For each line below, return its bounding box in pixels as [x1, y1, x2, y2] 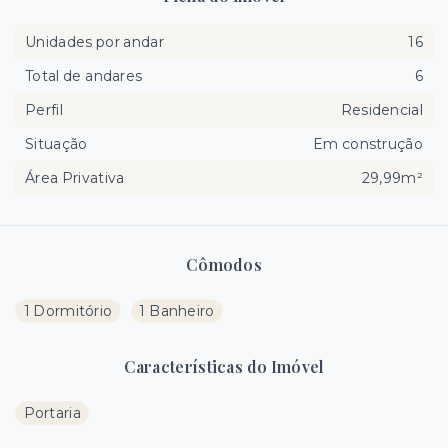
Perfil [25, 101, 63, 119]
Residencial [340, 101, 423, 119]
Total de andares [25, 67, 143, 85]
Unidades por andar [25, 33, 164, 51]
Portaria [23, 404, 81, 422]
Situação [25, 135, 88, 153]
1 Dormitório [23, 302, 113, 320]
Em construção [312, 135, 423, 153]
